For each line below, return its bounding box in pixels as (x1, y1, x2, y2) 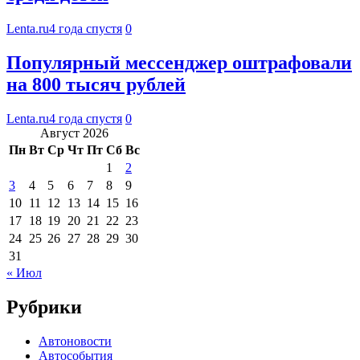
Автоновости (39, 333, 112, 348)
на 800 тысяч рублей (6, 74, 186, 96)
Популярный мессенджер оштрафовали (6, 52, 352, 74)
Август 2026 (40, 125, 108, 140)
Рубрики (6, 296, 82, 317)
